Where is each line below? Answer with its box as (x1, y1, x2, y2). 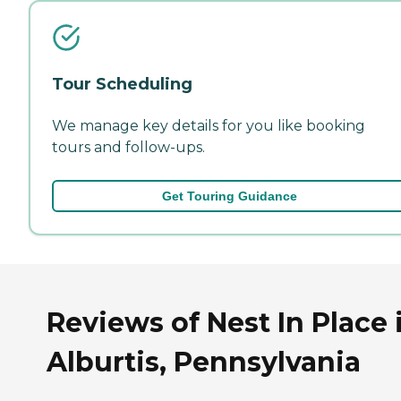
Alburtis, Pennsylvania (47, 346, 361, 380)
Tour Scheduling (52, 73, 192, 94)
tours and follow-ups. (52, 138, 205, 156)
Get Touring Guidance (161, 188, 297, 203)
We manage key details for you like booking (52, 116, 365, 134)
